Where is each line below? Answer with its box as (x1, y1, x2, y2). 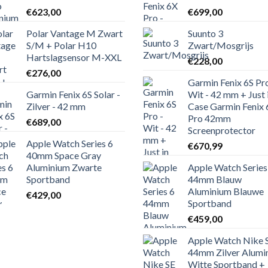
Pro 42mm (188, 112, 231, 124)
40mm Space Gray (26, 150, 101, 162)
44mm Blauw (188, 173, 242, 185)
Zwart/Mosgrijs (188, 39, 254, 51)
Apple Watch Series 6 (26, 138, 113, 150)
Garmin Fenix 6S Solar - (26, 89, 120, 100)
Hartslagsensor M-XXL (26, 51, 121, 63)
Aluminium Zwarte (26, 162, 102, 173)
